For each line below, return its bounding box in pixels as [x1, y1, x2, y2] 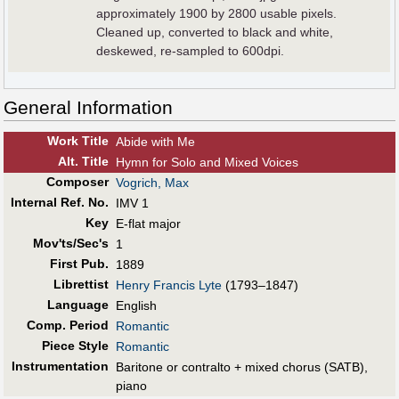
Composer [45, 175, 109, 190]
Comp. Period [26, 318, 109, 333]
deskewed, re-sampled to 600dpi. [96, 44, 285, 59]
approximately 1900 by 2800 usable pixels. [96, 6, 338, 21]
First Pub [49, 256, 105, 272]
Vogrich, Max [116, 175, 189, 191]
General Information [4, 97, 173, 118]
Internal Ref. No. [10, 195, 109, 210]
